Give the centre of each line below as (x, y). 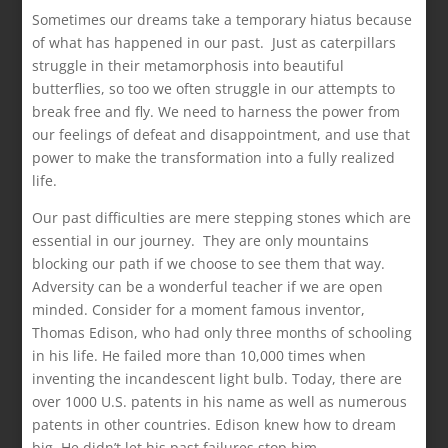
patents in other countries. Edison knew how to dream (214, 424)
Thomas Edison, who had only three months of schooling (222, 332)
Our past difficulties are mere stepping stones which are (222, 217)
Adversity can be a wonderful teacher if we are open (208, 286)
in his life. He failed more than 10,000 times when (199, 355)
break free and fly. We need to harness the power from (216, 111)
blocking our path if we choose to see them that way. (209, 263)
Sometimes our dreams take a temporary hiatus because (222, 19)
